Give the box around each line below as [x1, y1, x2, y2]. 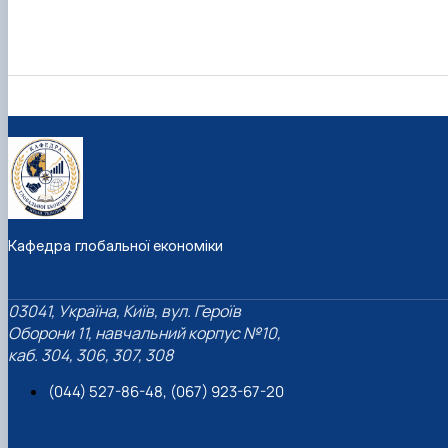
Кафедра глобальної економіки [8, 236, 223, 256]
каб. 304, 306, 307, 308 [8, 343, 173, 366]
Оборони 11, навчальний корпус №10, [8, 321, 281, 344]
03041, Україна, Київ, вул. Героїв [8, 299, 241, 322]
